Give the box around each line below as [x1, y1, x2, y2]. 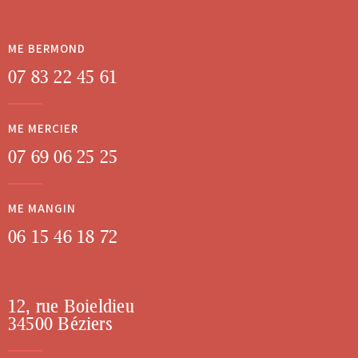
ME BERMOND [8, 41, 86, 57]
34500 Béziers [8, 312, 113, 335]
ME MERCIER [8, 121, 78, 137]
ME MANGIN [8, 201, 76, 217]
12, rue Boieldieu [8, 295, 134, 317]
